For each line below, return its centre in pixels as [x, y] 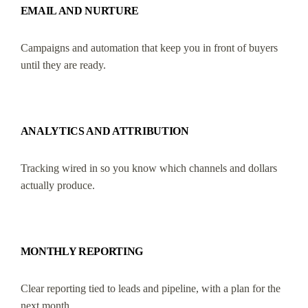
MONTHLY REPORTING [82, 251]
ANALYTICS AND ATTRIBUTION [104, 131]
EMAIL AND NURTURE [80, 10]
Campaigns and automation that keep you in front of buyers [149, 47]
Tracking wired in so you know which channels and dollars [148, 168]
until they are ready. [63, 65]
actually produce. [57, 185]
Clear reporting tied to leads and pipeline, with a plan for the [150, 288]
